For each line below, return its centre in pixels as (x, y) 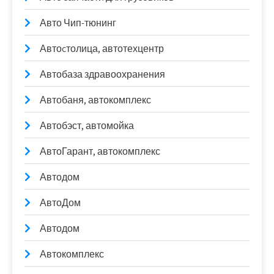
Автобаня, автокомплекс (95, 100)
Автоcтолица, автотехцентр (102, 49)
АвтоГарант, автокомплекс (100, 151)
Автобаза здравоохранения (102, 74)
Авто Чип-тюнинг (78, 23)
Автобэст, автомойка (87, 126)
